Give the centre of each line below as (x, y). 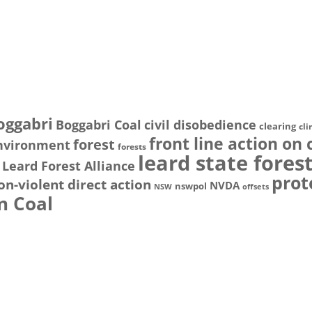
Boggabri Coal (99, 125)
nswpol (191, 186)
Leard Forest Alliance (69, 166)
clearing (278, 126)
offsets (256, 187)
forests (132, 147)
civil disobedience (201, 125)
